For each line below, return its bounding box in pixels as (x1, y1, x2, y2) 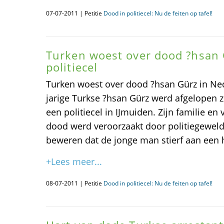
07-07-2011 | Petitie (46, 9, 103, 17)
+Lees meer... (46, 155, 102, 167)
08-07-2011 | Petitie (46, 179, 103, 187)
